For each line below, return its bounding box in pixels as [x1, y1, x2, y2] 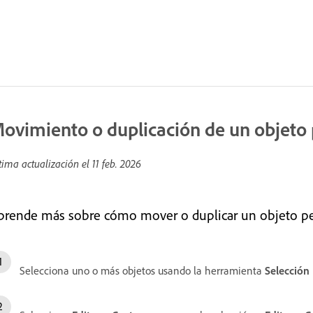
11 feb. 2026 [92, 156, 141, 170]
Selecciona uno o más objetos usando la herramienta [20, 263, 265, 277]
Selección [265, 263, 310, 277]
